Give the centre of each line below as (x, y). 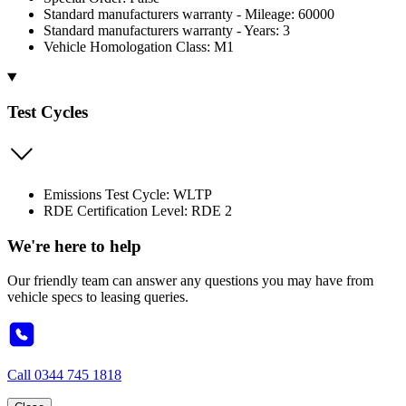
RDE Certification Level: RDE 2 (138, 211)
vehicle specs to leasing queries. (98, 297)
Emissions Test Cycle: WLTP (128, 194)
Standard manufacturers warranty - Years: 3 (167, 30)
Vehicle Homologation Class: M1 (139, 46)
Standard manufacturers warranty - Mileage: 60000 (189, 14)
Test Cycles (48, 112)
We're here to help (74, 246)
